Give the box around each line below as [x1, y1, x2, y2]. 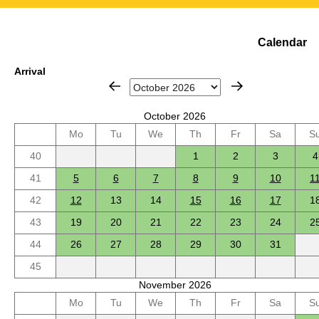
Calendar [257, 35, 307, 48]
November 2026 [138, 279, 211, 291]
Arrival [14, 66, 46, 78]
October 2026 [144, 110, 206, 122]
